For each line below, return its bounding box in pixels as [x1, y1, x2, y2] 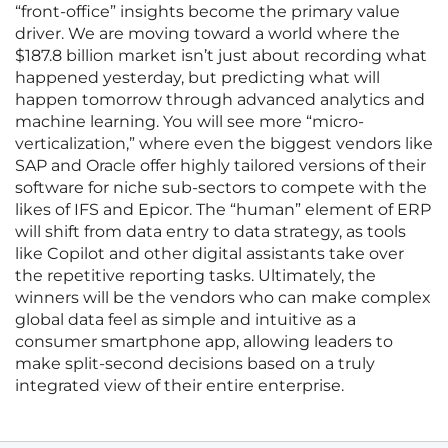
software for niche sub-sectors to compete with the [15, 178, 427, 198]
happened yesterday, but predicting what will [15, 68, 380, 88]
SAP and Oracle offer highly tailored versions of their [15, 156, 426, 176]
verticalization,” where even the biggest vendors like [15, 134, 433, 154]
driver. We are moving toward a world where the [15, 24, 400, 44]
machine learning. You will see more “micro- [15, 112, 364, 132]
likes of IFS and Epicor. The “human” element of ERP [15, 200, 431, 220]
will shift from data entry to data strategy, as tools [15, 222, 406, 242]
